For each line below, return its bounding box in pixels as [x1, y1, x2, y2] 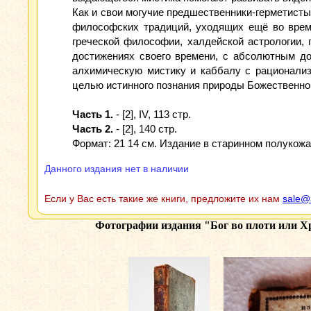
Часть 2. [72, 123, 113, 135]
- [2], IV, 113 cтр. [113, 108, 191, 120]
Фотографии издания [94, 219, 204, 231]
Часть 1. [72, 108, 113, 120]
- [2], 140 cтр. [113, 123, 177, 135]
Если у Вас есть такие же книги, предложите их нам [44, 193, 283, 204]
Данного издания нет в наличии [44, 163, 189, 174]
